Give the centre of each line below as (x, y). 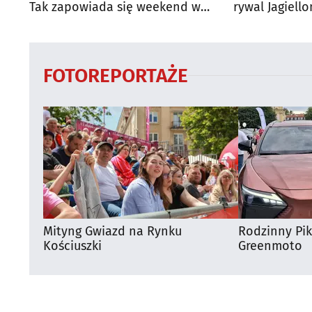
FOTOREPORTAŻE (116, 75)
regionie (53, 21)
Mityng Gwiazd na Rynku (112, 231)
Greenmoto (270, 245)
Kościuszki (72, 245)
